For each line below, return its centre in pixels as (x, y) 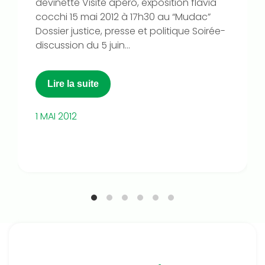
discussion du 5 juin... (83, 46)
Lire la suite (73, 84)
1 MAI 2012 (56, 117)
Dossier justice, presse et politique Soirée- (130, 31)
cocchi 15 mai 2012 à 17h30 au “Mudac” (123, 17)
